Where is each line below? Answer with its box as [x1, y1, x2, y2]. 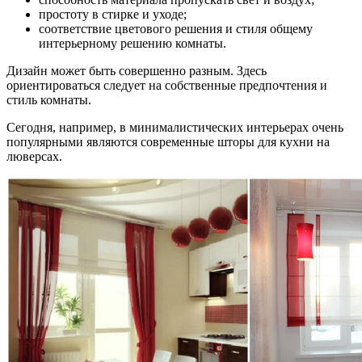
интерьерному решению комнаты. [39, 36, 226, 50]
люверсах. [6, 149, 62, 163]
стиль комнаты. [6, 92, 91, 107]
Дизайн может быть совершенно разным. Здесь [6, 63, 267, 78]
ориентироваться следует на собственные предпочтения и [6, 78, 327, 92]
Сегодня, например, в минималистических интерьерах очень [6, 120, 343, 134]
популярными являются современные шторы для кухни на [6, 134, 330, 149]
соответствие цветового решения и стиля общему [39, 21, 313, 36]
